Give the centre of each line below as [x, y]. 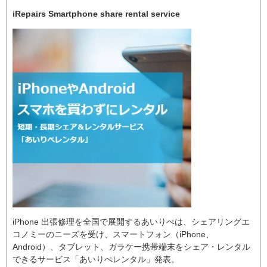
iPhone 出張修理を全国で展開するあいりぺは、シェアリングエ [131, 222]
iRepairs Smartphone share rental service [96, 14]
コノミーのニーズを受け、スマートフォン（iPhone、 [113, 234]
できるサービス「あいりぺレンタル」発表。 [96, 259]
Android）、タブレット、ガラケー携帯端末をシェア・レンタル [131, 247]
